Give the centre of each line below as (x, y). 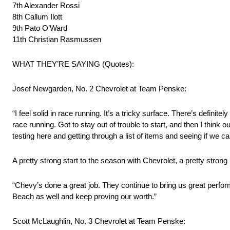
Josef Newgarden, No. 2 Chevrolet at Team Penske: (99, 89)
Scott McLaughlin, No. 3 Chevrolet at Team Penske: (99, 221)
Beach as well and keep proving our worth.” (84, 197)
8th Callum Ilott (37, 17)
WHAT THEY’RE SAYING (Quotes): (73, 64)
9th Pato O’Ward (40, 28)
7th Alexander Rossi (46, 6)
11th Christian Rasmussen (57, 40)
